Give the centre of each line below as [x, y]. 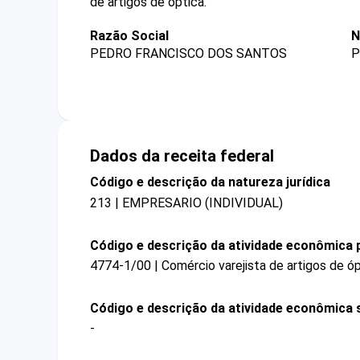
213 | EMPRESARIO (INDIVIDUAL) [186, 202]
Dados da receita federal [182, 156]
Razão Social [129, 36]
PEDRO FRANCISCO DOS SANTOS [188, 54]
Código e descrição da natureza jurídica [210, 182]
